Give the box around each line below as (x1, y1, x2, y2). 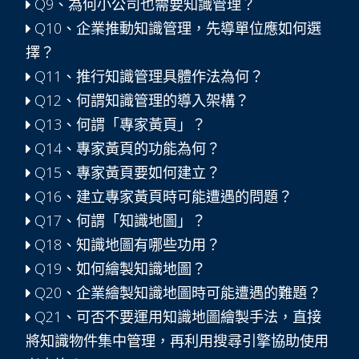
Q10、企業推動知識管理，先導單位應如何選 (30, 18, 321, 38)
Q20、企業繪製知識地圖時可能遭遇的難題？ (30, 283, 321, 302)
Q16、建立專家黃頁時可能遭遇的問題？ (30, 187, 292, 206)
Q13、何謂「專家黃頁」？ (30, 115, 206, 134)
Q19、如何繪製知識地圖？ (30, 259, 206, 278)
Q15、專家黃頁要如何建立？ (30, 163, 220, 182)
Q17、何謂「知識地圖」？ (30, 211, 206, 230)
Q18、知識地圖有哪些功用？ (30, 235, 220, 254)
